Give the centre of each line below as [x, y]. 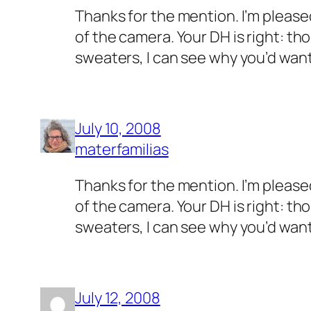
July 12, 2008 [118, 297]
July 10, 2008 [118, 128]
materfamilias [122, 149]
